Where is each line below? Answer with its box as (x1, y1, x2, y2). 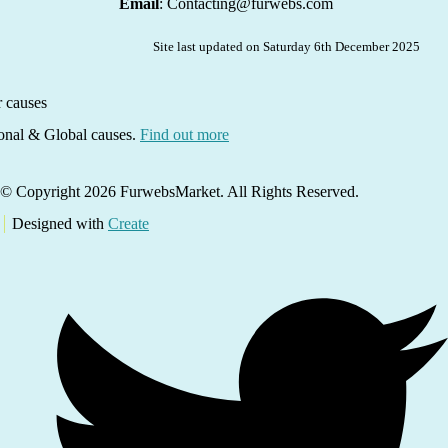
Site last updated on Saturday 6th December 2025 (153, 38, 420, 54)
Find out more (140, 125, 229, 143)
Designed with (12, 214, 108, 232)
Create (108, 214, 149, 232)
